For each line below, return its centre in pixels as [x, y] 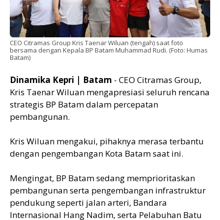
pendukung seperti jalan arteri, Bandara [88, 202]
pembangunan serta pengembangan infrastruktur [108, 190]
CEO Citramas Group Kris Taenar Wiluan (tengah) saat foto [96, 42]
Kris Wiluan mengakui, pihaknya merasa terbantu [107, 141]
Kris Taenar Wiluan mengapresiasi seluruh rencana [110, 92]
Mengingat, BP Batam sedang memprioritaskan [102, 178]
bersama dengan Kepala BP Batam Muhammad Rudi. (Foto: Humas [109, 50]
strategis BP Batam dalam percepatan [84, 104]
